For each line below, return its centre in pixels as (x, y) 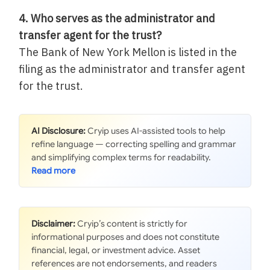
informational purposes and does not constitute (126, 237)
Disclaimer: (54, 224)
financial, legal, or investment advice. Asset (116, 250)
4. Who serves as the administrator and (117, 19)
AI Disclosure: (59, 131)
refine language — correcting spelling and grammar (134, 144)
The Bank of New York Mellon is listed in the (128, 52)
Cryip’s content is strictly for (132, 224)
